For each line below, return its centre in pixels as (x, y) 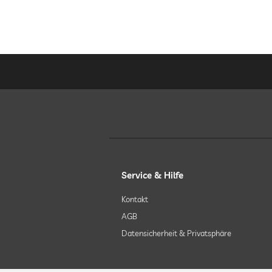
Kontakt (135, 199)
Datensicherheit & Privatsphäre (176, 233)
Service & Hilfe (152, 175)
